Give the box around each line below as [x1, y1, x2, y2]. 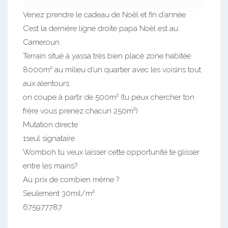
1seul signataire [23, 134, 75, 143]
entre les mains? [23, 161, 77, 170]
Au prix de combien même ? [23, 175, 119, 184]
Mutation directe [23, 120, 78, 129]
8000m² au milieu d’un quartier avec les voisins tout [23, 65, 201, 74]
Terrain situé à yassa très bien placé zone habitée [23, 51, 191, 61]
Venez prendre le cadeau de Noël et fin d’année [23, 10, 186, 19]
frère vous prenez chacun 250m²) [23, 106, 138, 116]
